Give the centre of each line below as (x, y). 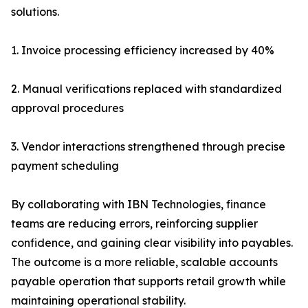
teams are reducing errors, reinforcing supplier (134, 224)
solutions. (35, 12)
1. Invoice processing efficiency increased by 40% (143, 51)
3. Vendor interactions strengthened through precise (148, 147)
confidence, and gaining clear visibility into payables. (152, 243)
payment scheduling (65, 166)
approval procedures (67, 108)
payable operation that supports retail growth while (148, 282)
